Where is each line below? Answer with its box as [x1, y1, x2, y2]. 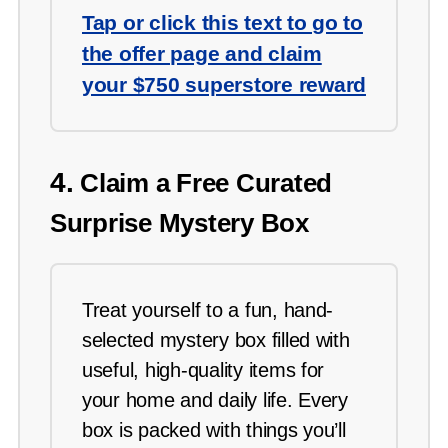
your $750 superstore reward [82, 73, 366, 97]
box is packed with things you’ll [82, 419, 346, 442]
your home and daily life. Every [82, 389, 348, 412]
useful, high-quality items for [82, 359, 325, 382]
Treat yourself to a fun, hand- [82, 299, 334, 322]
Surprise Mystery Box [50, 208, 309, 239]
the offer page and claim [82, 42, 322, 66]
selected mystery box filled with [82, 329, 350, 352]
